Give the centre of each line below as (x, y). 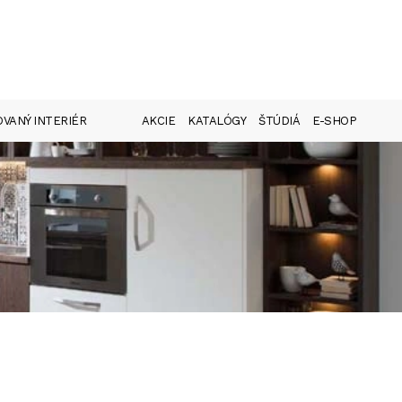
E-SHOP (334, 121)
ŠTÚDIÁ (279, 121)
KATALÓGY (217, 121)
